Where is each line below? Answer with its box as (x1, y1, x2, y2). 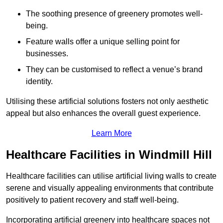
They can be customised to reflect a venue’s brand (26, 65, 203, 74)
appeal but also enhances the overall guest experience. (6, 109, 201, 117)
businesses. (26, 49, 68, 58)
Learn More (91, 128, 132, 137)
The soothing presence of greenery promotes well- (26, 9, 203, 18)
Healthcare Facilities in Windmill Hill (6, 147, 212, 161)
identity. (26, 77, 53, 86)
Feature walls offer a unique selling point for (26, 37, 180, 46)
